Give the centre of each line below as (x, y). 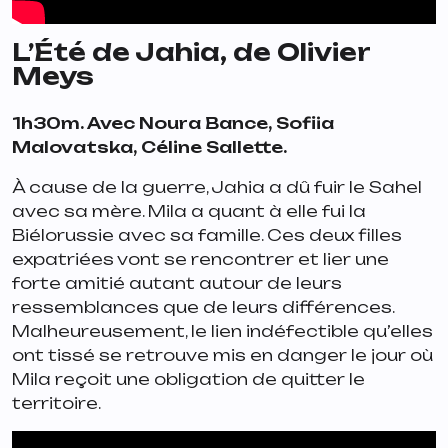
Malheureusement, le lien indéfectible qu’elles (222, 330)
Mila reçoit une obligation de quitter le (188, 378)
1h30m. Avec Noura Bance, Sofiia (173, 122)
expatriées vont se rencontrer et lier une (200, 258)
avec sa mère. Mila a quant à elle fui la (189, 210)
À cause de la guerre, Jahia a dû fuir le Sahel (217, 186)
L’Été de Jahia (116, 51)
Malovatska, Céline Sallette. (149, 146)
